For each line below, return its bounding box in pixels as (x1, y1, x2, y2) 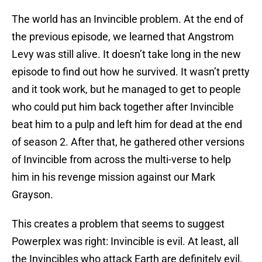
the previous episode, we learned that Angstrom (12, 30, 234, 43)
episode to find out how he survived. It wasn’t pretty (12, 65, 250, 78)
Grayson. (12, 188, 53, 201)
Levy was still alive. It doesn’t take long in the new (12, 48, 241, 61)
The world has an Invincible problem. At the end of (12, 13, 243, 26)
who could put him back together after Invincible (12, 101, 234, 113)
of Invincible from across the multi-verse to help (12, 153, 231, 166)
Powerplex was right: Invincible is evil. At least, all (12, 235, 239, 248)
